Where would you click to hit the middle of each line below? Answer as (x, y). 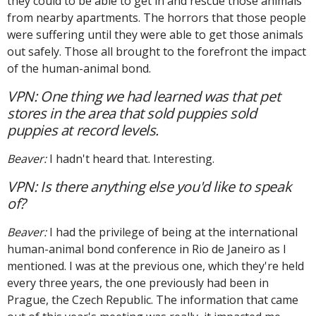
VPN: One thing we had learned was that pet (144, 96)
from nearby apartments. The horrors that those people (157, 17)
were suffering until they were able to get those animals (155, 34)
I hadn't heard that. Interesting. (130, 158)
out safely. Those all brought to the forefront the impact (157, 51)
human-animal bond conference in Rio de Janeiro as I (147, 249)
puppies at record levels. (83, 130)
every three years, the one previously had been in (138, 282)
